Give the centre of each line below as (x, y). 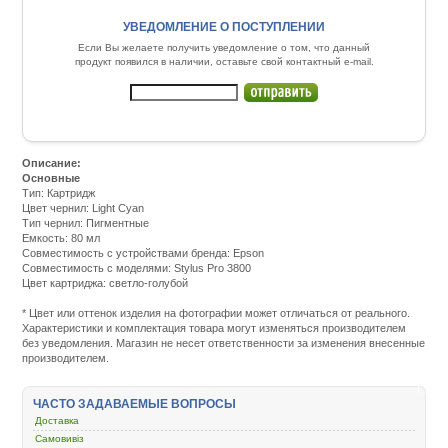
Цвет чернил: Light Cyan (83, 207)
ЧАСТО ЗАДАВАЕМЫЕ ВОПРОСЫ (135, 403)
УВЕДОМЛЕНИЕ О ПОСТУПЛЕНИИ (224, 27)
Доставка (57, 420)
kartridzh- (212, 357)
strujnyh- (210, 387)
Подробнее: (218, 282)
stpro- (203, 432)
